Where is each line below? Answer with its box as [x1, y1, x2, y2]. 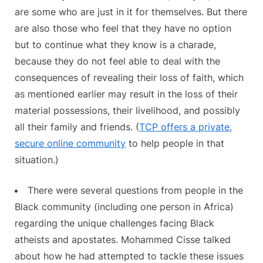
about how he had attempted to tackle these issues [15, 249, 244, 262]
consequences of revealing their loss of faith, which [15, 71, 244, 83]
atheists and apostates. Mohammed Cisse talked [15, 233, 231, 245]
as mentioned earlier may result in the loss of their [15, 87, 238, 100]
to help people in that [126, 137, 224, 149]
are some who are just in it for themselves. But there [15, 5, 247, 18]
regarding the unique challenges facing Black [15, 217, 214, 229]
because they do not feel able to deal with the [15, 55, 220, 67]
